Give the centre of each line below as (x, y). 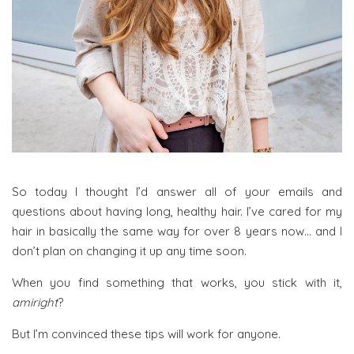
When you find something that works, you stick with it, (177, 283)
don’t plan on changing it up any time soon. (129, 251)
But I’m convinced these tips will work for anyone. (146, 334)
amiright (35, 303)
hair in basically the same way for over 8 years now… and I (177, 232)
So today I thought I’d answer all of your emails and (177, 192)
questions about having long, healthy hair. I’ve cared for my (177, 212)
